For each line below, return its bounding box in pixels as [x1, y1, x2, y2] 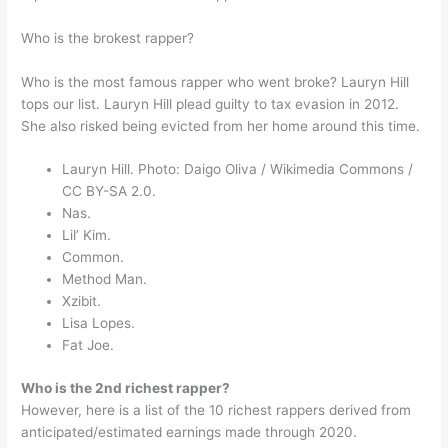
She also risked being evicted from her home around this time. [21, 117, 421, 134]
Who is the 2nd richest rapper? [21, 380, 231, 396]
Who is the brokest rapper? [21, 29, 195, 46]
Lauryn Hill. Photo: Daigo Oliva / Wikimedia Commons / [62, 161, 414, 178]
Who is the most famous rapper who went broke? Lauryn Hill [21, 73, 410, 90]
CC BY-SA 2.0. [62, 183, 157, 200]
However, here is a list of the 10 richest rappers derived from [21, 402, 412, 418]
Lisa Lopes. [62, 315, 136, 332]
